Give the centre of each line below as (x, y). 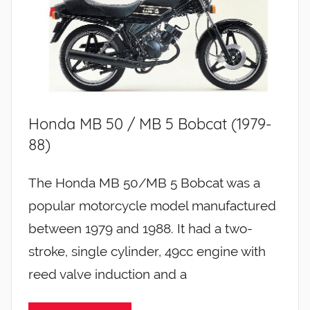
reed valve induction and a (108, 274)
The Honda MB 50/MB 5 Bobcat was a (144, 182)
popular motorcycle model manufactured (152, 205)
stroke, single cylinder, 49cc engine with (147, 251)
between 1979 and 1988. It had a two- (140, 228)
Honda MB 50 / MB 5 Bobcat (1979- (150, 124)
